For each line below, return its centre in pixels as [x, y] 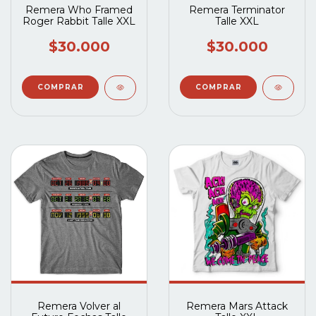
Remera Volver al [79, 306]
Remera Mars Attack [237, 306]
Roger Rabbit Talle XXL [79, 21]
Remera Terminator [237, 10]
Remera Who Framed [79, 10]
